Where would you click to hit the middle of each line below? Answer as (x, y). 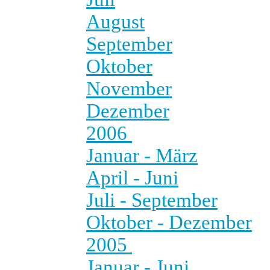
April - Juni (132, 177)
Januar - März (142, 155)
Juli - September (152, 200)
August (115, 21)
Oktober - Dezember (169, 222)
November (129, 88)
